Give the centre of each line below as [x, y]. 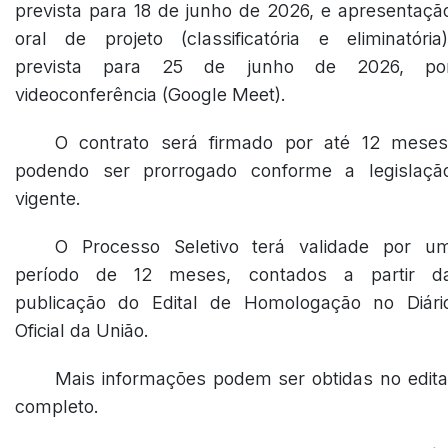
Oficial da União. [82, 330]
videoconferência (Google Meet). [150, 94]
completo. [57, 406]
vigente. [48, 198]
